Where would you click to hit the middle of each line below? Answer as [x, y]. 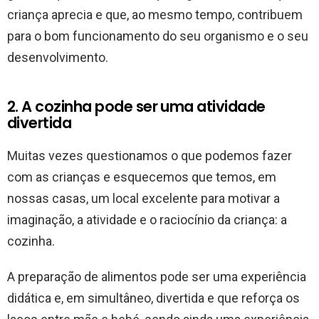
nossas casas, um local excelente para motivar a [143, 199]
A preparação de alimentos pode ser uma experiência [157, 277]
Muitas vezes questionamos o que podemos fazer [150, 156]
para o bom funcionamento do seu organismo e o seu [158, 36]
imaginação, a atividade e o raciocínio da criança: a [147, 220]
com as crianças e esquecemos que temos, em [142, 177]
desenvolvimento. [58, 58]
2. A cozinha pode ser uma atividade [136, 107]
